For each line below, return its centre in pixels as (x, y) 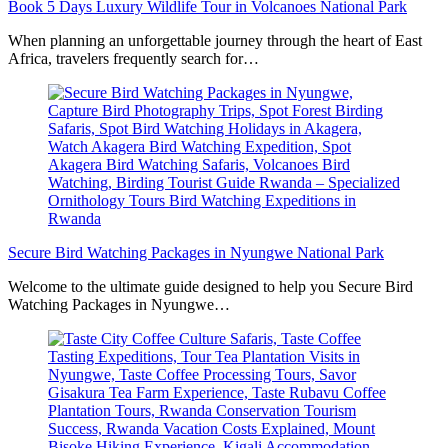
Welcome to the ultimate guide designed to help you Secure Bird (210, 286)
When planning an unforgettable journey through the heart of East (215, 40)
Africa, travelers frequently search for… (133, 58)
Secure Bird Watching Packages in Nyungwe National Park (196, 252)
